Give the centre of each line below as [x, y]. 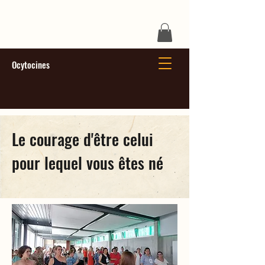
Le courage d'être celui [83, 139]
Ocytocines [31, 65]
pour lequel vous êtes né [88, 163]
